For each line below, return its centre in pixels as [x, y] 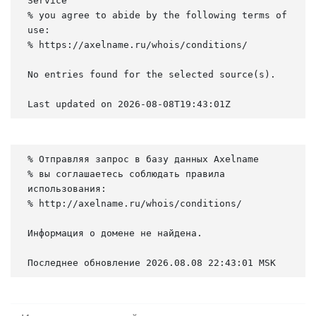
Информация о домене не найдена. [115, 233]
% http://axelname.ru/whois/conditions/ [135, 203]
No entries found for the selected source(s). [152, 74]
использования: [67, 188]
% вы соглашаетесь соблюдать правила [126, 174]
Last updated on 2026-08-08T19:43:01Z [129, 104]
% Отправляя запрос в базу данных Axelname [143, 159]
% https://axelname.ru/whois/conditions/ [138, 44]
